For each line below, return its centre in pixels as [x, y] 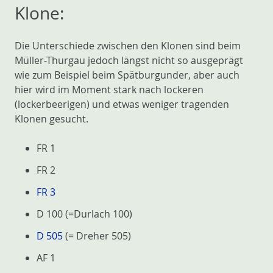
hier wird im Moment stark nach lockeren [109, 90]
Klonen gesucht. [51, 119]
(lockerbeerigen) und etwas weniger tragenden [122, 104]
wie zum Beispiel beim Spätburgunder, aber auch [127, 75]
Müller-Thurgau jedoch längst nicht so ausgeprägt [129, 60]
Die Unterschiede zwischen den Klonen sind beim [128, 46]
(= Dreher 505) [97, 236]
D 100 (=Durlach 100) [84, 214]
